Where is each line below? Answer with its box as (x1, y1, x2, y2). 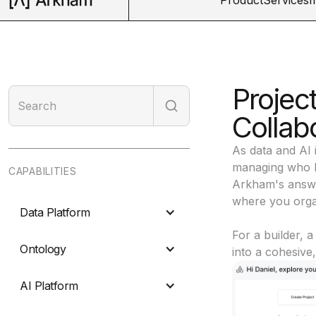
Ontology (20, 242, 66, 256)
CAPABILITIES (8, 165, 77, 177)
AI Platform (20, 279, 78, 293)
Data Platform (20, 205, 90, 219)
